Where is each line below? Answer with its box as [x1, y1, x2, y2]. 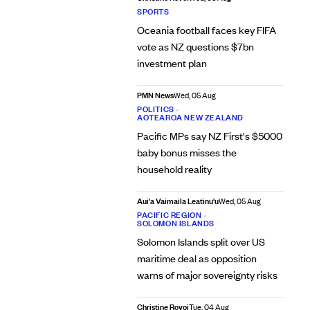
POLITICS [136, 103, 174, 115]
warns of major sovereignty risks [136, 268, 277, 282]
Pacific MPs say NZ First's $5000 [136, 129, 282, 143]
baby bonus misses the [136, 145, 237, 159]
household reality [136, 162, 212, 176]
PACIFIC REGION [136, 209, 202, 221]
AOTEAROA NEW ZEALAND [136, 111, 244, 123]
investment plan [136, 56, 207, 70]
